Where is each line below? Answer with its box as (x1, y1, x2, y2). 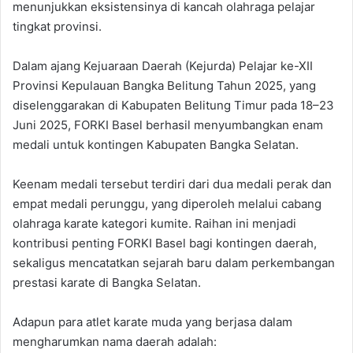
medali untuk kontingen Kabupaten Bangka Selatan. (13, 137, 299, 153)
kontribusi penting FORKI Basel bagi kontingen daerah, (13, 236, 317, 251)
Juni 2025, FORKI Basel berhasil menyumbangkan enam (13, 117, 323, 133)
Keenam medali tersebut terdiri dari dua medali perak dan (13, 176, 332, 192)
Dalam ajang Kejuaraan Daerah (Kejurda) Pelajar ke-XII (13, 58, 313, 74)
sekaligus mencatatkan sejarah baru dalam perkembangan (13, 255, 335, 271)
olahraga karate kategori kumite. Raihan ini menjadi (13, 216, 296, 232)
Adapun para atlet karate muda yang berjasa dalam (13, 314, 292, 330)
